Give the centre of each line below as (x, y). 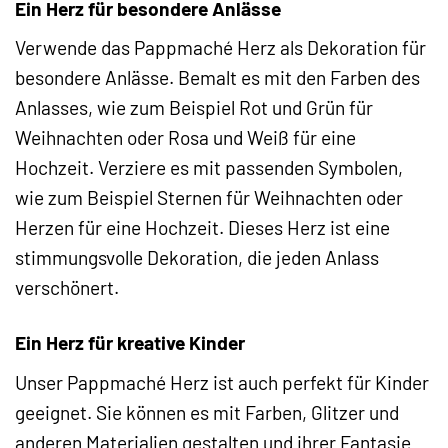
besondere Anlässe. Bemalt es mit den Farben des (217, 78)
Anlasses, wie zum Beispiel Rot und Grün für (194, 108)
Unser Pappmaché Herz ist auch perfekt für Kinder (222, 382)
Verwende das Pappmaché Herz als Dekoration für (220, 48)
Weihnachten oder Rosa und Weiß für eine (185, 138)
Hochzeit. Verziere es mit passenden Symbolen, (209, 168)
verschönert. (67, 288)
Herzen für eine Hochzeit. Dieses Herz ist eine (202, 228)
